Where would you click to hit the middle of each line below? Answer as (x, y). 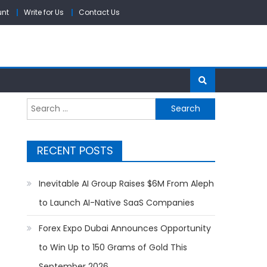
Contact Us (99, 12)
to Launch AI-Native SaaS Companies (117, 202)
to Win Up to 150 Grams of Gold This (113, 247)
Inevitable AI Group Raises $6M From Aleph (127, 183)
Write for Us (44, 12)
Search (41, 105)
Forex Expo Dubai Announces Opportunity (125, 228)
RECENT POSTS (75, 150)
